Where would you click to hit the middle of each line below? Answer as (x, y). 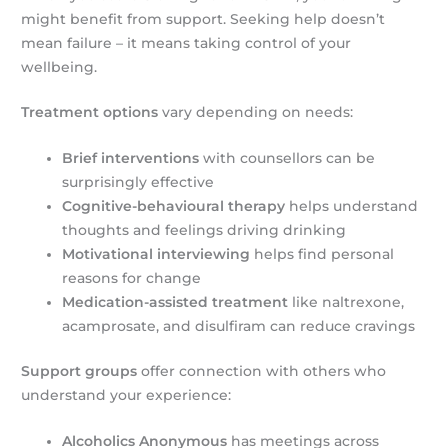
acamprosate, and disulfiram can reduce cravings (239, 326)
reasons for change (132, 278)
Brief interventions (131, 158)
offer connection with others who (262, 370)
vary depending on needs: (256, 112)
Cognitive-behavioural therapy (174, 206)
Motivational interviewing (156, 254)
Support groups (79, 370)
